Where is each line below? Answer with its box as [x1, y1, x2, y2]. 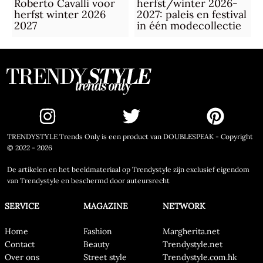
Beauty [83, 239, 110, 250]
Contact [4, 239, 35, 250]
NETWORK [162, 201, 205, 212]
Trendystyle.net [162, 239, 222, 250]
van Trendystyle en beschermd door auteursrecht [7, 176, 170, 186]
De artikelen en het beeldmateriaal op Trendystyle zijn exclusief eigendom [7, 165, 250, 174]
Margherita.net [162, 226, 220, 237]
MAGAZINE [83, 201, 129, 212]
